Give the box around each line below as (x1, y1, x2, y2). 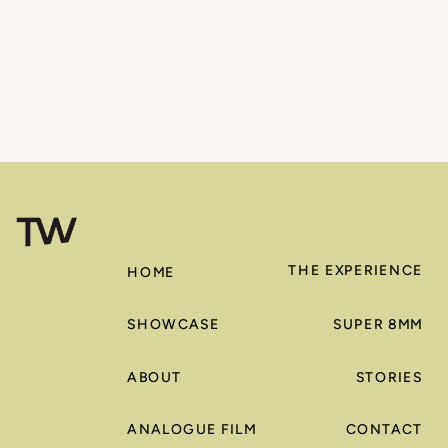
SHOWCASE (127, 314, 220, 334)
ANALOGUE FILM (127, 419, 257, 439)
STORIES (355, 368, 423, 387)
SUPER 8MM (333, 314, 423, 334)
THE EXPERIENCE (288, 261, 423, 280)
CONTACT (345, 419, 423, 439)
